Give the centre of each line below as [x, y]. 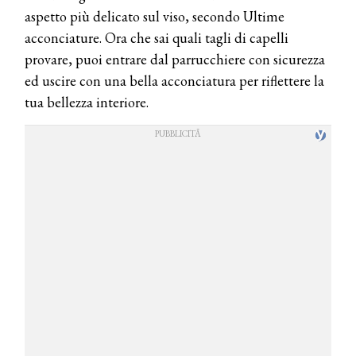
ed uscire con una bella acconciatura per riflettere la [174, 81]
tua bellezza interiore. [87, 103]
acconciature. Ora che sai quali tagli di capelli [157, 38]
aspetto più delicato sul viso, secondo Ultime [155, 17]
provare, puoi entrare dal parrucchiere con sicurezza [175, 60]
